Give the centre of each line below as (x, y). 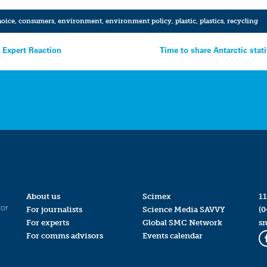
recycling (242, 21)
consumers (36, 21)
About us (43, 196)
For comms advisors (64, 236)
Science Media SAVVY (184, 209)
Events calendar (172, 236)
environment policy (138, 21)
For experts (47, 223)
